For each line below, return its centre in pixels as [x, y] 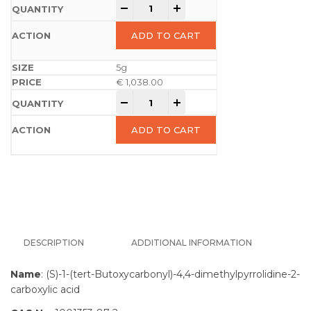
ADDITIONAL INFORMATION [192, 243]
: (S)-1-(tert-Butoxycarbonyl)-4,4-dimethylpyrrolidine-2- [170, 275]
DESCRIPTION [54, 243]
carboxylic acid [45, 290]
